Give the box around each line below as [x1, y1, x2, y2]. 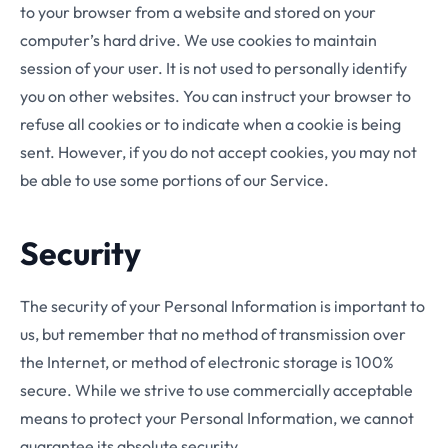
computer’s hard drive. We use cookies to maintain [20, 30, 377, 50]
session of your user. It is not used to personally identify [20, 58, 407, 78]
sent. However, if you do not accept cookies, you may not [20, 142, 417, 162]
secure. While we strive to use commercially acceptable [20, 380, 413, 400]
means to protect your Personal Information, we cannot [20, 408, 414, 428]
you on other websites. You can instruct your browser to [20, 86, 411, 106]
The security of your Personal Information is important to [20, 296, 425, 316]
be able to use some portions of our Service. [20, 170, 329, 190]
